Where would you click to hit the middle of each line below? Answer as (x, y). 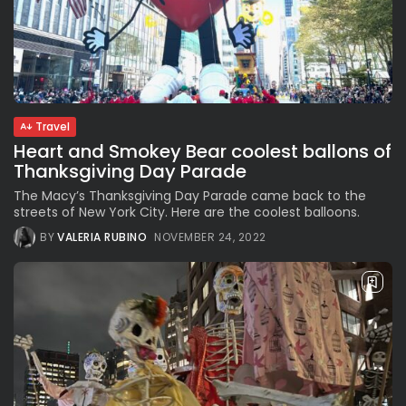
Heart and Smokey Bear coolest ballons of (203, 151)
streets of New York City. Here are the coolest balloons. (187, 212)
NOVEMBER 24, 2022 (210, 237)
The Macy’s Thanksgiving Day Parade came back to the (190, 195)
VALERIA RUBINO (102, 237)
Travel (53, 126)
